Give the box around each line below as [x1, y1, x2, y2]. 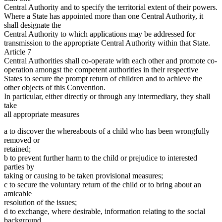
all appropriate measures [4, 110, 79, 119]
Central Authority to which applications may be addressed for [4, 30, 195, 39]
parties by [4, 163, 34, 171]
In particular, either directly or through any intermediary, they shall [4, 92, 210, 101]
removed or [4, 136, 40, 145]
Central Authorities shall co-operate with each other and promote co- [4, 56, 217, 65]
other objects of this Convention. [4, 83, 106, 92]
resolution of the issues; [4, 198, 77, 207]
